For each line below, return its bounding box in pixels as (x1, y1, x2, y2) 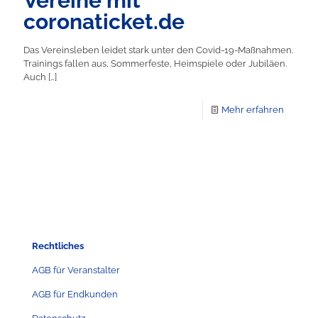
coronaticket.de (23, 9, 185, 34)
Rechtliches (32, 240, 84, 251)
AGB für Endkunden (32, 288, 118, 300)
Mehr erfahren (221, 104, 284, 115)
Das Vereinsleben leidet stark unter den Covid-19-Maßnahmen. (23, 44, 293, 55)
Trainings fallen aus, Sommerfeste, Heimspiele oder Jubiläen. (23, 57, 287, 69)
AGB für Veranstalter (32, 264, 120, 275)
